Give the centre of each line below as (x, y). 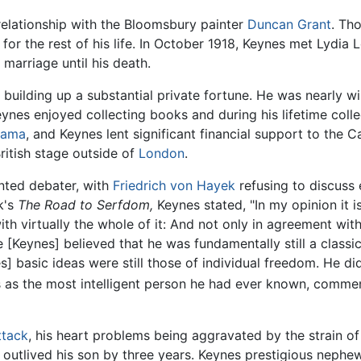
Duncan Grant (289, 24)
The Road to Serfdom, (85, 204)
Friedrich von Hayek (174, 185)
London (162, 153)
